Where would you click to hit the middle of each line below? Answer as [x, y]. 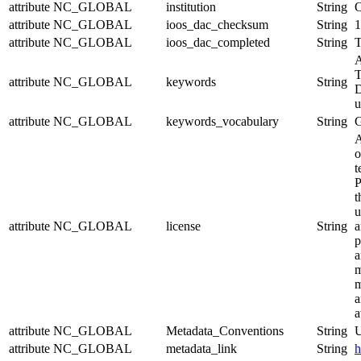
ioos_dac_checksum [217, 24]
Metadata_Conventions [225, 330]
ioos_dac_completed [218, 42]
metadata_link [201, 348]
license [183, 226]
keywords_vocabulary [222, 121]
